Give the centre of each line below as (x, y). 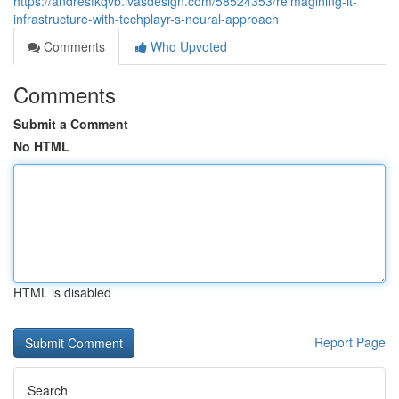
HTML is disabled (62, 292)
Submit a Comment (71, 124)
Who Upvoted (187, 46)
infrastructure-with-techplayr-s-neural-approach (146, 19)
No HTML (41, 146)
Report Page (350, 342)
